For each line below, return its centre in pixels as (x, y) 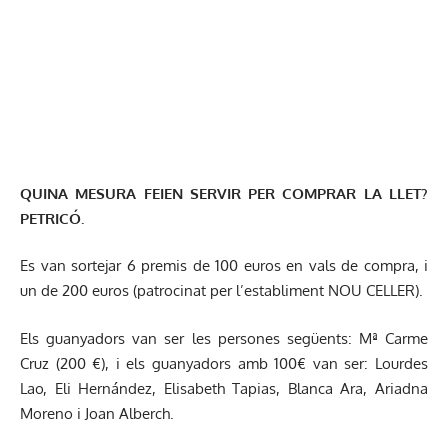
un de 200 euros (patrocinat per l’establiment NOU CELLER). (221, 291)
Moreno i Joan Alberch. (97, 413)
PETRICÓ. (52, 218)
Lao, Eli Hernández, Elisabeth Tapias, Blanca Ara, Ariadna (224, 388)
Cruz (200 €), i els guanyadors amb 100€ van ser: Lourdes (224, 363)
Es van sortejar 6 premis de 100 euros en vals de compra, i (224, 266)
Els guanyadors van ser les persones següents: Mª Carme (224, 338)
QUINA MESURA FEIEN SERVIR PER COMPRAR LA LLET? (224, 193)
